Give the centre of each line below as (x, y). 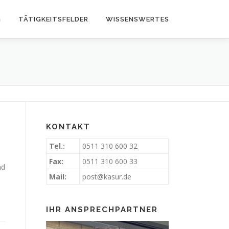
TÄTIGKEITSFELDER (53, 19)
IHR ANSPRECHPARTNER (102, 210)
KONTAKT (68, 127)
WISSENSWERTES (138, 19)
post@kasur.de (107, 177)
